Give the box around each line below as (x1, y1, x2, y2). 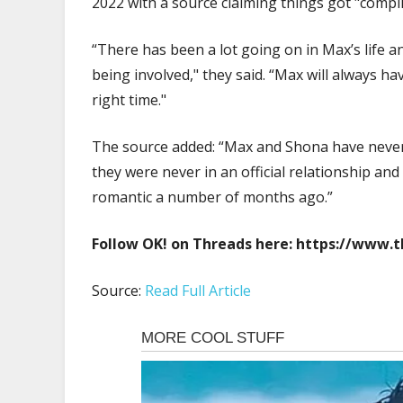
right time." (92, 90, 166, 110)
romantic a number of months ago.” (92, 187, 333, 207)
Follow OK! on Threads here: (92, 234, 296, 254)
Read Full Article (145, 281, 251, 300)
